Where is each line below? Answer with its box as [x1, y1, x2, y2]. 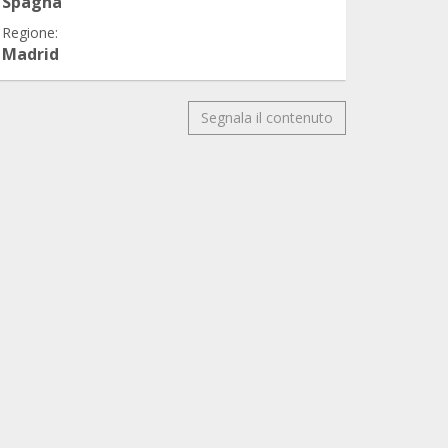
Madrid [2, 42, 59, 65]
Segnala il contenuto [201, 107, 333, 127]
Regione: [2, 22, 58, 42]
